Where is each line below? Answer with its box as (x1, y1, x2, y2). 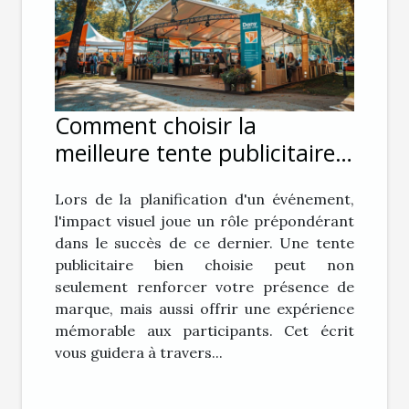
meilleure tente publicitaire (55, 137, 335, 169)
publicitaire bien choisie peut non (55, 256, 354, 275)
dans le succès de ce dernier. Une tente (55, 234, 354, 253)
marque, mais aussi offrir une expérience (55, 299, 354, 319)
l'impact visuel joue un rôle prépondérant (55, 212, 354, 231)
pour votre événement (55, 164, 286, 196)
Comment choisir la (55, 110, 257, 142)
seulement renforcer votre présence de (55, 278, 354, 297)
